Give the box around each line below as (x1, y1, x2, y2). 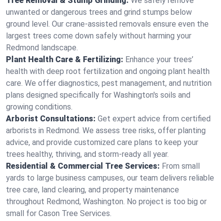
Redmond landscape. (6, 43, 78, 52)
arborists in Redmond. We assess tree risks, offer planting (6, 126, 206, 135)
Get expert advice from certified (98, 114, 211, 123)
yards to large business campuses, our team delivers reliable (6, 173, 214, 183)
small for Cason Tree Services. (6, 209, 111, 218)
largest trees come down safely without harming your (6, 31, 191, 40)
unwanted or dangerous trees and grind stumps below (6, 7, 192, 17)
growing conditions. (6, 102, 73, 111)
